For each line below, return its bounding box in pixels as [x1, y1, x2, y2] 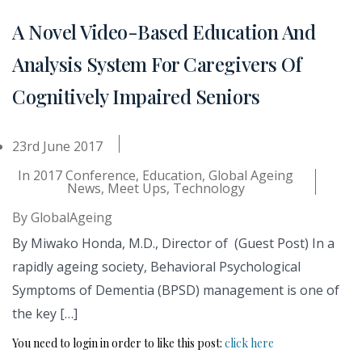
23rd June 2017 [12, 137, 103, 155]
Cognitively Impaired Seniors [12, 82, 260, 109]
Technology [172, 179, 245, 197]
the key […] [12, 304, 78, 322]
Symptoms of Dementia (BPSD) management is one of [12, 280, 339, 299]
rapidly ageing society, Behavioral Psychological [12, 257, 301, 276]
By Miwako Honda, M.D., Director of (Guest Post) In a [12, 234, 335, 252]
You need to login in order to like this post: [12, 335, 225, 351]
